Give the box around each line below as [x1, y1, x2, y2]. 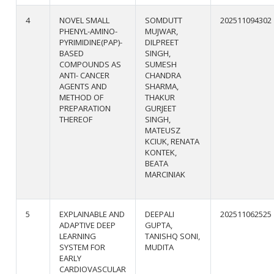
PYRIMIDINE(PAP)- [59, 36, 123, 48]
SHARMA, [145, 80, 179, 92]
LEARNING [59, 230, 97, 242]
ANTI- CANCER [59, 69, 110, 81]
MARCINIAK [145, 168, 186, 180]
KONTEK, [145, 146, 177, 158]
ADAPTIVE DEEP [59, 219, 116, 231]
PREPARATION [59, 102, 111, 114]
